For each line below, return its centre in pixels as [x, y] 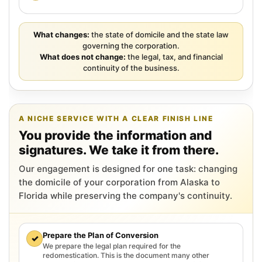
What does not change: [82, 56]
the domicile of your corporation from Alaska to [119, 182]
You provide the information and [115, 135]
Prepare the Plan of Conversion [101, 235]
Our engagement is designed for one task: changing [128, 168]
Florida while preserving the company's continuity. [125, 195]
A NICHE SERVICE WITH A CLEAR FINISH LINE [116, 118]
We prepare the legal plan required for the [112, 246]
